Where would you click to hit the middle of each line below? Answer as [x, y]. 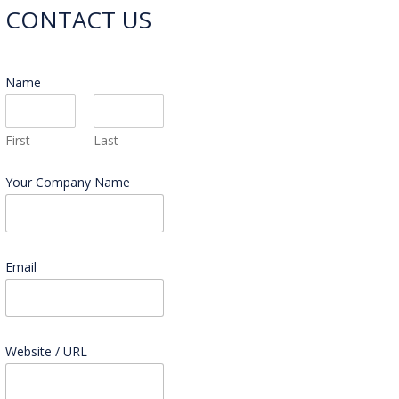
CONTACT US [78, 20]
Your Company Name [67, 183]
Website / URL [46, 352]
